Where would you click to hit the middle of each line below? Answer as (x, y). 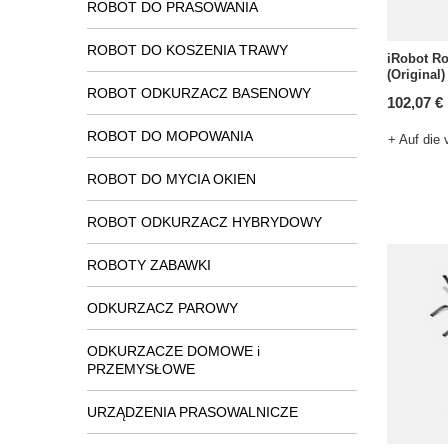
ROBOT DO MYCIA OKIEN (171, 179)
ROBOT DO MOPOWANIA (170, 136)
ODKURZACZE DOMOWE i (173, 351)
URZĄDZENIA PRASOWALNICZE (192, 412)
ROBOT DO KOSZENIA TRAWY (187, 50)
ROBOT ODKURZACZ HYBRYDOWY (204, 222)
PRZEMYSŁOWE (141, 369)
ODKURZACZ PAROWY (162, 308)
